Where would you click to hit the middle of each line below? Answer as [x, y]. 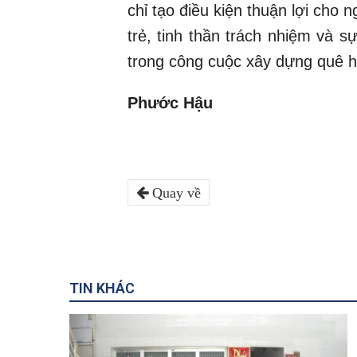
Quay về [175, 192]
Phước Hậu [170, 102]
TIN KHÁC [102, 288]
